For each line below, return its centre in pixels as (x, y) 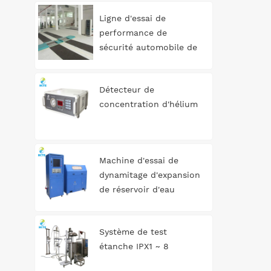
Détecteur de (126, 89)
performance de (133, 32)
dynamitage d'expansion (149, 175)
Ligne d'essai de (132, 18)
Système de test (133, 231)
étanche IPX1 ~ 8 (134, 246)
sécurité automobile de (148, 47)
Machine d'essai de (139, 161)
